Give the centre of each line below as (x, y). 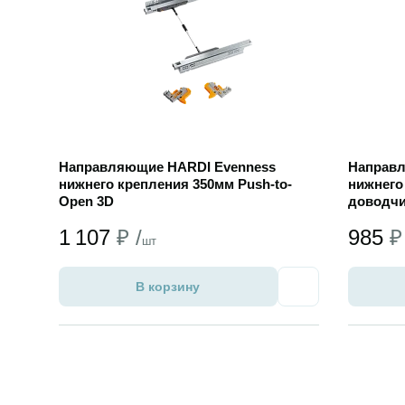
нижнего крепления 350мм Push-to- (175, 184)
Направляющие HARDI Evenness (167, 167)
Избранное (331, 294)
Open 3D (86, 201)
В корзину (168, 287)
